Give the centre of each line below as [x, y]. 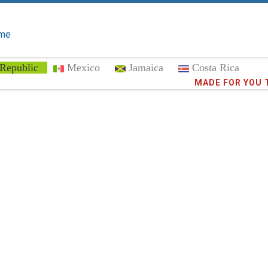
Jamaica [146, 68]
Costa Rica [216, 68]
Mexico [83, 68]
